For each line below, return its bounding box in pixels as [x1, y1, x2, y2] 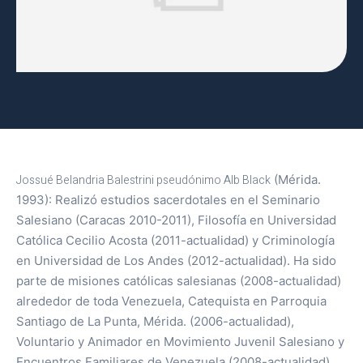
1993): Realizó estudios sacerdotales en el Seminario [16, 192, 320, 208]
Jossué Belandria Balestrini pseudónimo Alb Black [16, 172, 271, 190]
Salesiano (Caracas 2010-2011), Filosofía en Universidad [16, 212, 336, 228]
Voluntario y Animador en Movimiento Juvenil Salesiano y [16, 334, 344, 350]
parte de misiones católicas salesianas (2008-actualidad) [16, 273, 341, 289]
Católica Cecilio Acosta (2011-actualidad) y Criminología [16, 233, 335, 249]
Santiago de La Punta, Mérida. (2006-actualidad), [16, 314, 294, 330]
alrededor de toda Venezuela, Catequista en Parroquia [16, 293, 327, 310]
